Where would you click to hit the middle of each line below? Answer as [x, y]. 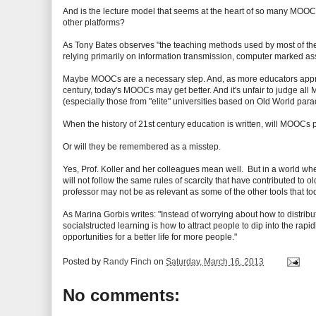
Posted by [83, 262]
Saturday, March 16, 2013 [215, 262]
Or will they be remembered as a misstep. [142, 147]
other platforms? [94, 23]
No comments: [121, 295]
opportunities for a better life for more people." [150, 237]
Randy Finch [127, 262]
